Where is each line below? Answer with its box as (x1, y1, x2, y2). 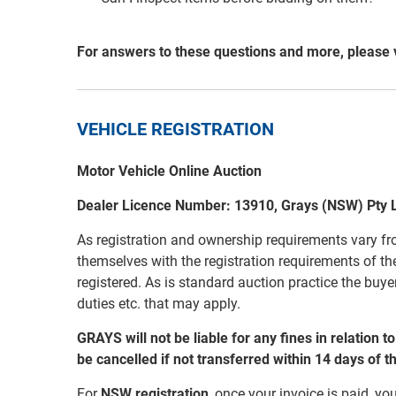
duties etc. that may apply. (77, 295, 240, 313)
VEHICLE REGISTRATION (77, 118, 274, 141)
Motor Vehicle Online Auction (77, 163, 262, 180)
